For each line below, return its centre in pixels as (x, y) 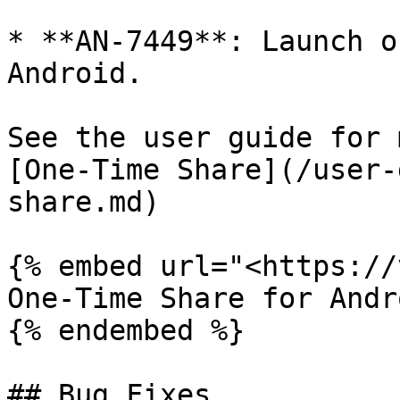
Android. (75, 73)
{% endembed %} (126, 330)
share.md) (83, 202)
